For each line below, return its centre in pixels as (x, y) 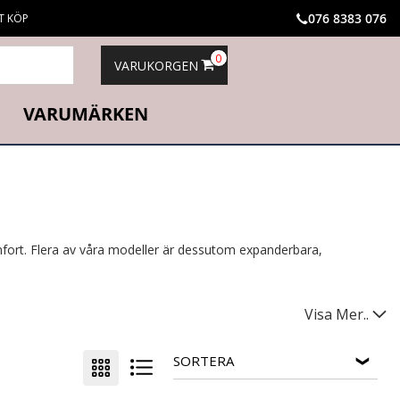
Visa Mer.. (337, 314)
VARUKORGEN (156, 66)
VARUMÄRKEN (85, 114)
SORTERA (203, 360)
